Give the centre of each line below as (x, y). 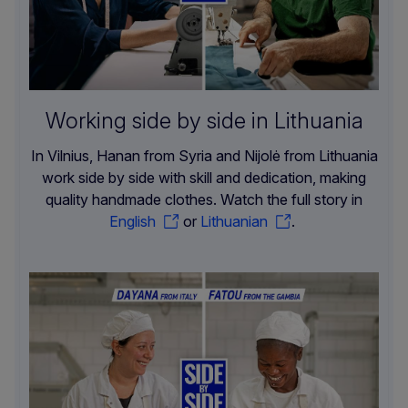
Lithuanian (234, 221)
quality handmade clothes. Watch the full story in (204, 199)
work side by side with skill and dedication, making (204, 177)
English (133, 221)
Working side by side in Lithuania (204, 120)
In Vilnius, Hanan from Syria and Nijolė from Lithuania (204, 155)
